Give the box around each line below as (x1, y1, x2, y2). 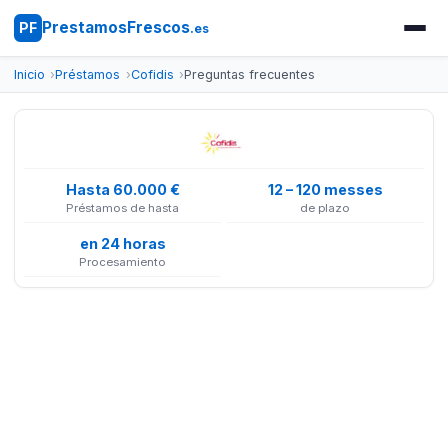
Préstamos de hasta (66, 201, 180, 216)
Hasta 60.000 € (65, 180, 180, 198)
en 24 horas (79, 234, 166, 252)
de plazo (300, 201, 351, 216)
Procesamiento (79, 255, 167, 270)
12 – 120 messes (267, 180, 383, 198)
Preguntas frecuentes (184, 67, 316, 82)
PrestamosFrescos (41, 18, 190, 37)
